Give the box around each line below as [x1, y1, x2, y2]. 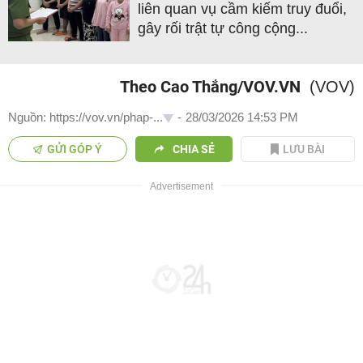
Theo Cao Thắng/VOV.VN [120, 76, 301, 96]
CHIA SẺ [172, 142, 215, 156]
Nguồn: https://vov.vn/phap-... [8, 109, 163, 124]
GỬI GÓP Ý [47, 142, 103, 156]
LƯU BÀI [283, 142, 326, 156]
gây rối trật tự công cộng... [138, 19, 308, 36]
